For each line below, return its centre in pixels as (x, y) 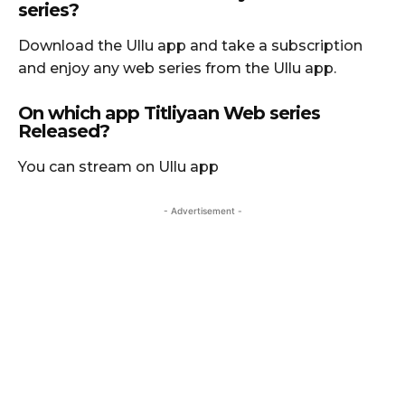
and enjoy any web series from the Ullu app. (177, 68)
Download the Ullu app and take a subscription (190, 45)
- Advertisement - (202, 210)
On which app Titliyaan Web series (169, 113)
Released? (64, 131)
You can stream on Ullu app (118, 166)
